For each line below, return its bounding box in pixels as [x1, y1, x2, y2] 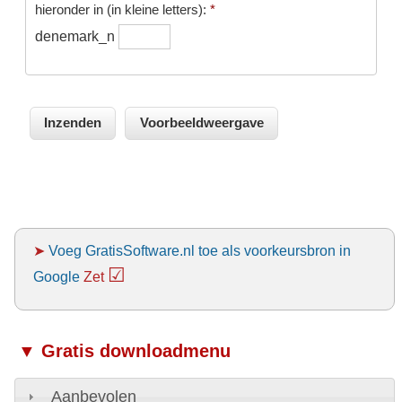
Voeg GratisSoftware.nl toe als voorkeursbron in [48, 241, 351, 258]
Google [32, 267, 80, 284]
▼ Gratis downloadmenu [17, 340, 231, 361]
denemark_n [34, 27, 118, 44]
